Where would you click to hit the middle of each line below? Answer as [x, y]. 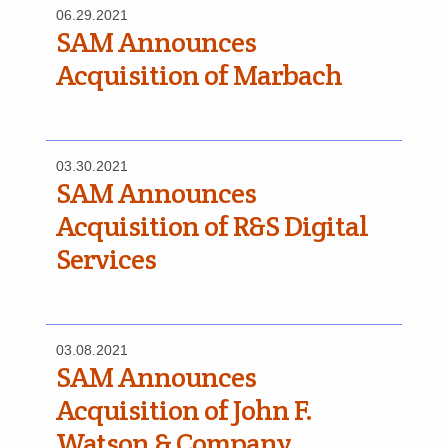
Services [106, 259]
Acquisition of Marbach [199, 75]
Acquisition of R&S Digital [212, 226]
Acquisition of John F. [184, 410]
